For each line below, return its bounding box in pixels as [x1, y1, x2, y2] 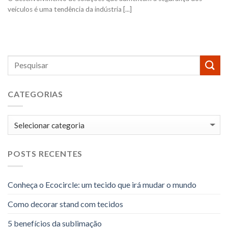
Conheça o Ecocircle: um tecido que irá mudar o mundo [8, 179, 196, 189]
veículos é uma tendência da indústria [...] [8, 5, 132, 13]
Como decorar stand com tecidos [8, 198, 123, 209]
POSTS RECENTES [8, 149, 83, 159]
